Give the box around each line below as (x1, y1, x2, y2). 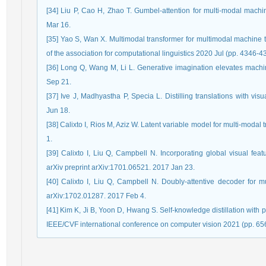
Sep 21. (46, 78, 71, 86)
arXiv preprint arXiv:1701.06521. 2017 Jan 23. (46, 163, 195, 172)
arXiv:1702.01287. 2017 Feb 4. (46, 192, 146, 200)
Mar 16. (46, 21, 71, 29)
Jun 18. (46, 106, 70, 115)
